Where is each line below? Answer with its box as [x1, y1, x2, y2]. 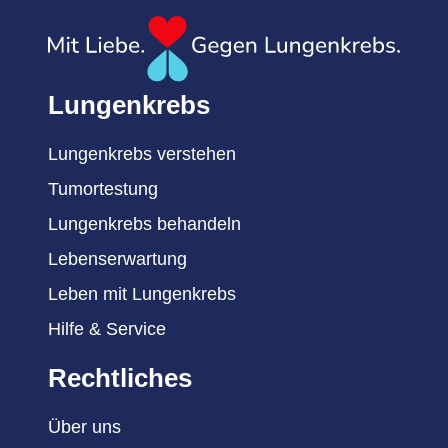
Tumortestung [48, 179, 158, 200]
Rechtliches [48, 363, 192, 394]
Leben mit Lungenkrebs [48, 284, 236, 305]
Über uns [48, 417, 121, 438]
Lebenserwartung [48, 249, 187, 270]
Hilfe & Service [48, 319, 166, 340]
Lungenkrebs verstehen [48, 144, 236, 165]
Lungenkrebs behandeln [48, 214, 241, 235]
